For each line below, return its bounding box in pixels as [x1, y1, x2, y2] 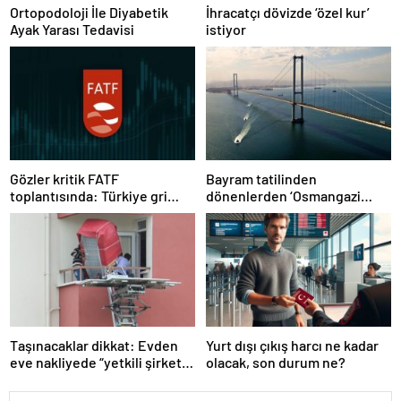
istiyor [206, 20, 246, 38]
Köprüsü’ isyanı [206, 204, 301, 222]
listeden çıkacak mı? [10, 204, 136, 222]
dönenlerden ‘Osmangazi [206, 187, 361, 205]
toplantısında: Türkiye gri [10, 187, 167, 205]
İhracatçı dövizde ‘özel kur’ [206, 3, 370, 21]
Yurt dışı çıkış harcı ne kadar [206, 337, 379, 354]
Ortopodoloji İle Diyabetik [10, 3, 168, 21]
